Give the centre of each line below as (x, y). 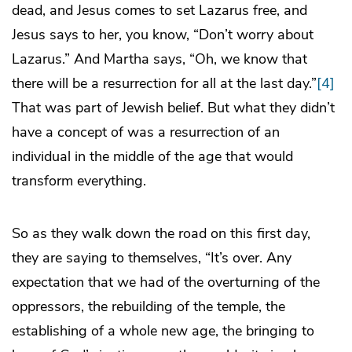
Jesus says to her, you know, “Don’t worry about (163, 34)
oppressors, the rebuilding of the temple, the (148, 306)
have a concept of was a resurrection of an (146, 132)
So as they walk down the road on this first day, (161, 233)
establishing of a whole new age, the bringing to (163, 330)
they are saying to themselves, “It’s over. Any (152, 257)
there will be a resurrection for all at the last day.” (164, 83)
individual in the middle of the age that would (152, 156)
